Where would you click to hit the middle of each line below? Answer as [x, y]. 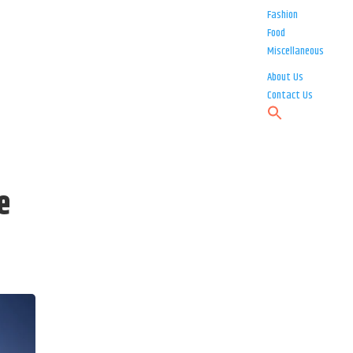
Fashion [283, 15]
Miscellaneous [296, 52]
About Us [286, 78]
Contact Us [290, 96]
